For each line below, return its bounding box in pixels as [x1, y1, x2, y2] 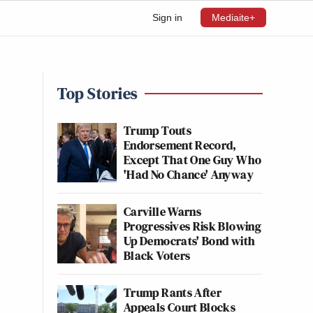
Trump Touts [124, 122, 191, 139]
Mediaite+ [212, 12, 255, 23]
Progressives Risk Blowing [124, 217, 261, 235]
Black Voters [124, 247, 191, 264]
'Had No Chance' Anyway [124, 166, 254, 183]
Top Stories [57, 82, 138, 105]
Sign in [152, 12, 182, 23]
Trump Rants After [124, 284, 222, 301]
